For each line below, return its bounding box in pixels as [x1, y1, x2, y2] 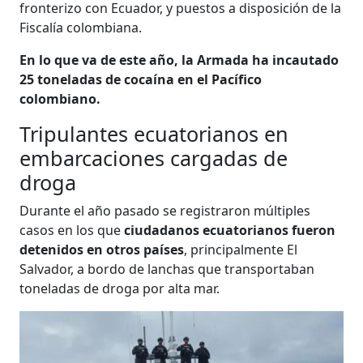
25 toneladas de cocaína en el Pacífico [19, 70, 263, 88]
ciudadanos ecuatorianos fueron [124, 220, 336, 239]
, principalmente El [184, 240, 298, 258]
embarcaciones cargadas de [19, 143, 288, 172]
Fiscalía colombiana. [19, 18, 143, 36]
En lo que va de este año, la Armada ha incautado [19, 50, 340, 69]
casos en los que [19, 220, 125, 239]
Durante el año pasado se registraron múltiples [19, 201, 311, 220]
